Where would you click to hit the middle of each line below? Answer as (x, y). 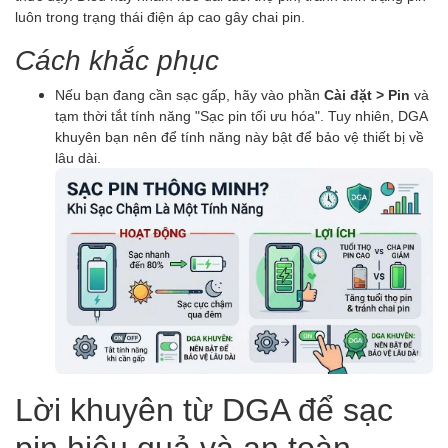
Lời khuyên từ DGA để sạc (204, 408)
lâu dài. (78, 157)
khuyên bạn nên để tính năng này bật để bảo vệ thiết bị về (239, 136)
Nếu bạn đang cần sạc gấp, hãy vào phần (189, 94)
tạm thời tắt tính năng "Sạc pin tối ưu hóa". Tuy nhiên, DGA (241, 115)
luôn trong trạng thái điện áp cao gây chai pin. (160, 16)
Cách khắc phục (117, 58)
